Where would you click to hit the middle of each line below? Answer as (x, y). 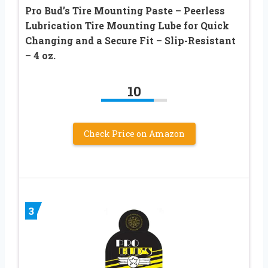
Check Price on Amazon (134, 133)
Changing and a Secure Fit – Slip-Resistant (130, 40)
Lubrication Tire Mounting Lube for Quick (127, 25)
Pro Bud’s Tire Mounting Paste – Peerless (125, 10)
